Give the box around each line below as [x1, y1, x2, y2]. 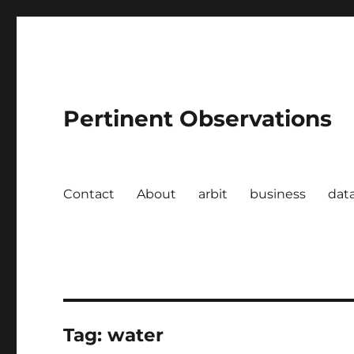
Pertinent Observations [63, 105, 333, 132]
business [250, 186, 307, 201]
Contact [63, 186, 115, 201]
